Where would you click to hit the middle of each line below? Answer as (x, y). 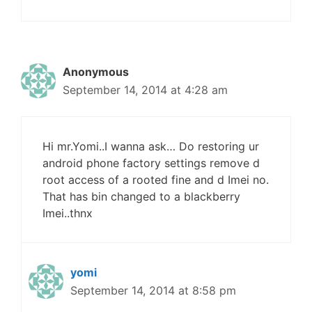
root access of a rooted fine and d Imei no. (156, 180)
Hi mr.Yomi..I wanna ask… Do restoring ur (151, 146)
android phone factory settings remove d (151, 163)
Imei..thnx (68, 213)
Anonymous (96, 72)
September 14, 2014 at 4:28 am (145, 90)
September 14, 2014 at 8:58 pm (153, 290)
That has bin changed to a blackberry (141, 196)
